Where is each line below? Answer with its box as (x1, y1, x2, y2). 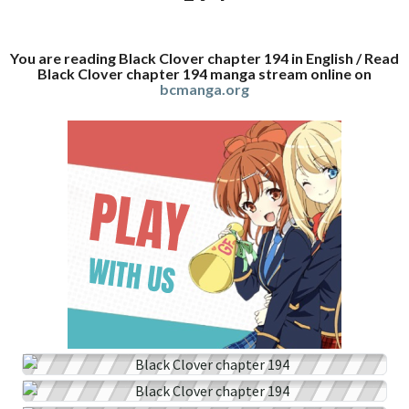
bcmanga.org (160, 80, 249, 98)
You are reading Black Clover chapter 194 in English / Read (10, 49, 399, 67)
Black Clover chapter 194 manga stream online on (37, 65, 372, 82)
